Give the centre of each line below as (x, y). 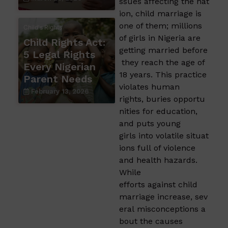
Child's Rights (43, 27)
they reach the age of (162, 62)
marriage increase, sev (163, 196)
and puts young (150, 123)
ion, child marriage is (160, 13)
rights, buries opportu (162, 99)
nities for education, (158, 111)
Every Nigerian (60, 66)
